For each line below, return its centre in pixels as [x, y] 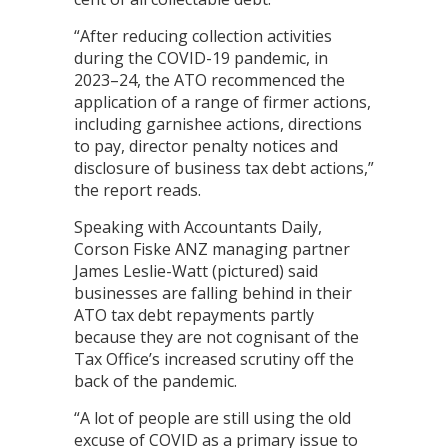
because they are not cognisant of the [216, 337]
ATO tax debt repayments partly [194, 315]
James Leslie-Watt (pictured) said [196, 271]
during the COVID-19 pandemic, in [201, 58]
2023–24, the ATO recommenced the [209, 80]
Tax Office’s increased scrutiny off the [214, 359]
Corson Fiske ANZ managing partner [212, 249]
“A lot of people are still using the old [212, 418]
